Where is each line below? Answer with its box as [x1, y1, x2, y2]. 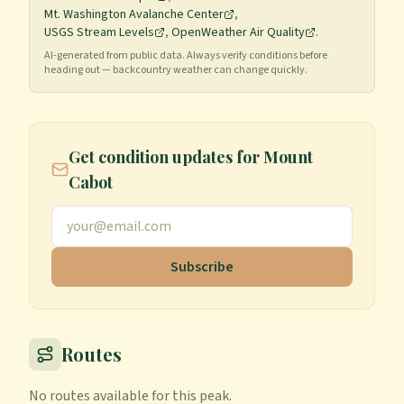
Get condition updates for [69, 146, 264, 168]
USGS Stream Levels [44, 23, 154, 41]
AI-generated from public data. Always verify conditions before [44, 48, 327, 63]
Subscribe [170, 257, 234, 277]
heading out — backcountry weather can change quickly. [44, 62, 308, 78]
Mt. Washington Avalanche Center [44, 5, 224, 23]
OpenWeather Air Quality [171, 23, 305, 41]
